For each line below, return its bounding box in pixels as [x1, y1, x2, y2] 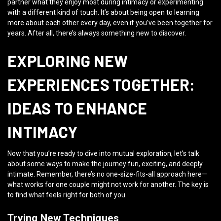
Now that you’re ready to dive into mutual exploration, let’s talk [7, 149, 199, 158]
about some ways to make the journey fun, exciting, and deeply [7, 160, 203, 168]
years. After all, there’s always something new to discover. [7, 29, 186, 37]
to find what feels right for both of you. [7, 191, 127, 199]
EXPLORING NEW [7, 51, 128, 71]
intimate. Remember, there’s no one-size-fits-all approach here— [7, 170, 207, 179]
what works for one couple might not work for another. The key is [7, 181, 209, 189]
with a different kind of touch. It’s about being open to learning [7, 8, 199, 17]
